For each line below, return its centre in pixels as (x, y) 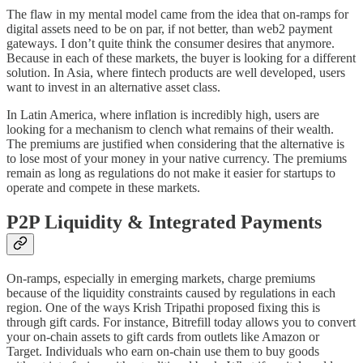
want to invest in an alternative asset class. (113, 87)
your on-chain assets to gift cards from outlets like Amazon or (163, 336)
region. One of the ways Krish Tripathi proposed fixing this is (163, 307)
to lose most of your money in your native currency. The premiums (177, 158)
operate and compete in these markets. (103, 187)
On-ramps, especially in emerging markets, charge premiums (161, 278)
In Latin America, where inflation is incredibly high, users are (163, 114)
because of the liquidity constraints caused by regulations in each (171, 293)
